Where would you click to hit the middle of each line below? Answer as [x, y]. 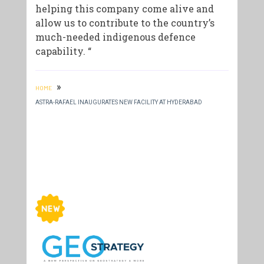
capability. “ [63, 51]
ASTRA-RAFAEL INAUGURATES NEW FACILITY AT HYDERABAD [118, 103]
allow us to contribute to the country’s [125, 23]
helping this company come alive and [124, 9]
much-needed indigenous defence [115, 37]
